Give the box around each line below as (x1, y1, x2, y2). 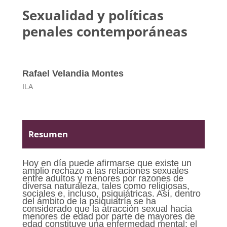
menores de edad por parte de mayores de (22, 211, 195, 221)
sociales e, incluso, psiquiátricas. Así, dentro (22, 188, 201, 199)
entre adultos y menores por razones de (22, 173, 183, 183)
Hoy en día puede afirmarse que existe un (22, 158, 192, 168)
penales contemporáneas (22, 22, 187, 41)
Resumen (28, 128, 68, 140)
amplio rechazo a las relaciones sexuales (22, 165, 188, 176)
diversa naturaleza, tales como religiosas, (22, 180, 190, 191)
